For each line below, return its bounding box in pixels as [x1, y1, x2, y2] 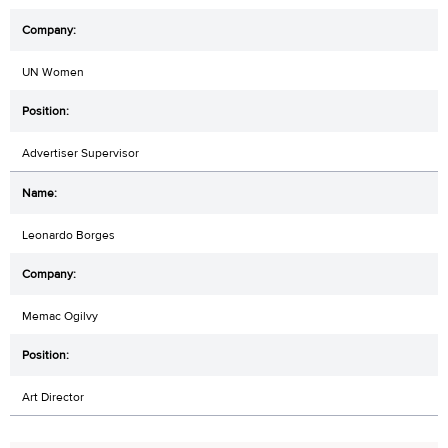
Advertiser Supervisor [22, 144, 139, 161]
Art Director [22, 388, 84, 405]
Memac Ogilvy [22, 307, 98, 324]
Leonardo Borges [22, 226, 115, 243]
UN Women [22, 63, 84, 80]
